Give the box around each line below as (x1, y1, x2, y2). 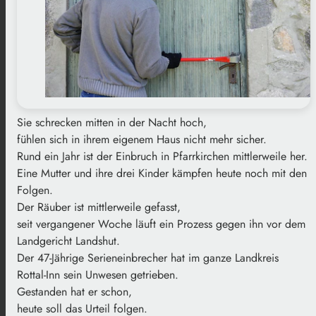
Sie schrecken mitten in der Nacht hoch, (17, 114, 207, 130)
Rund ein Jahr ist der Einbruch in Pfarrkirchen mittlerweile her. (17, 147, 308, 164)
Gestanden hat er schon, (17, 283, 132, 300)
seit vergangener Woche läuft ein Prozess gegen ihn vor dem (17, 215, 305, 232)
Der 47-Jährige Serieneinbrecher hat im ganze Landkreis (17, 249, 279, 266)
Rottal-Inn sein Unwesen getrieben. (17, 266, 178, 283)
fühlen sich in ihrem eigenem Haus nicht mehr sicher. (17, 130, 267, 147)
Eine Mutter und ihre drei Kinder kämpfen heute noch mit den (17, 164, 307, 181)
